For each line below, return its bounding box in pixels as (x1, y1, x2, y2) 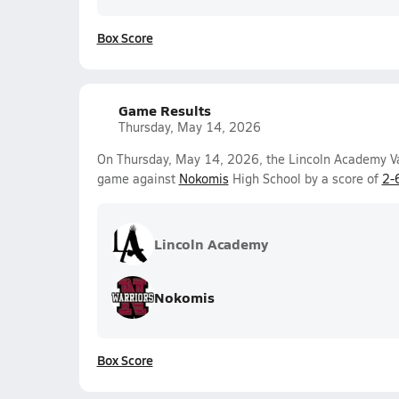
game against (96, 170, 179, 187)
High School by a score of (228, 170, 382, 187)
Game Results (118, 100, 211, 120)
